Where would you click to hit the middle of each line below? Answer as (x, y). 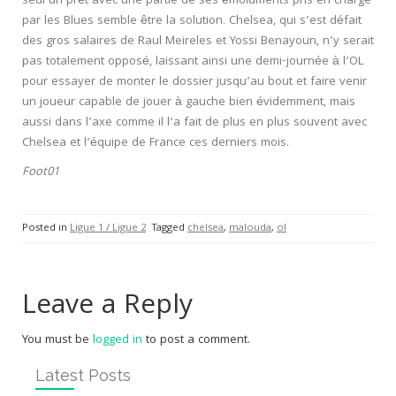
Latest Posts (83, 375)
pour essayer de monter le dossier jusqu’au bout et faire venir (194, 82)
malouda (250, 228)
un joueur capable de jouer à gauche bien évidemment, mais (189, 103)
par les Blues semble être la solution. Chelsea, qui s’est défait (192, 21)
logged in (118, 340)
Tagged (169, 228)
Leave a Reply (107, 307)
